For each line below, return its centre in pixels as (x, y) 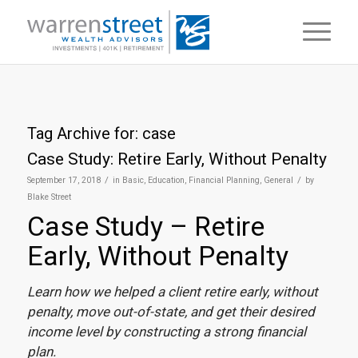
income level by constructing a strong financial (166, 332)
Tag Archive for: (84, 133)
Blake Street (49, 197)
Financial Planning (224, 180)
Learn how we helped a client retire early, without (172, 292)
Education (166, 180)
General (278, 180)
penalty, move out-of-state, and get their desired (171, 312)
